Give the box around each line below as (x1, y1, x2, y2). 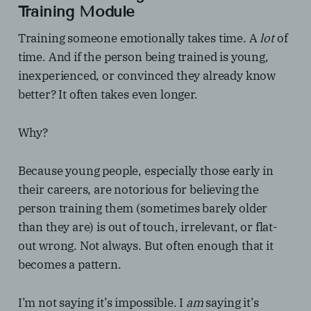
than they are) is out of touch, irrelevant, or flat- (17, 219, 278, 235)
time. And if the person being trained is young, (17, 49, 269, 65)
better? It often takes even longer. (17, 87, 198, 103)
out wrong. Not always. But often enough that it (17, 238, 274, 254)
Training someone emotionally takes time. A (17, 31, 260, 47)
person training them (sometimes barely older (17, 201, 268, 217)
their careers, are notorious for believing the (17, 182, 259, 198)
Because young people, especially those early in (17, 163, 274, 179)
